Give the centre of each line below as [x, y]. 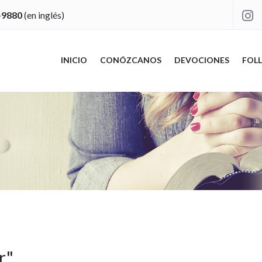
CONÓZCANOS [130, 60]
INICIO [74, 60]
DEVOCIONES [201, 60]
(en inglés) [43, 15]
